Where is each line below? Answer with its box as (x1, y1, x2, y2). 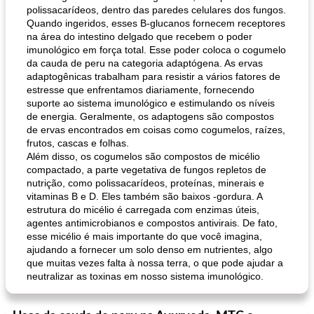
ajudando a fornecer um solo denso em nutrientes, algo (27, 244, 273, 255)
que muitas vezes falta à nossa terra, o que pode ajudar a (27, 257, 283, 268)
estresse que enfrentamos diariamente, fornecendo (27, 84, 254, 95)
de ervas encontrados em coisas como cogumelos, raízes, (27, 124, 285, 135)
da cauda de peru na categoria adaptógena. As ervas (27, 57, 263, 69)
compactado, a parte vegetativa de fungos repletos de (27, 164, 266, 175)
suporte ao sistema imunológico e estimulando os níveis (27, 97, 275, 109)
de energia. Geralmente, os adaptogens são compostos (27, 111, 274, 122)
